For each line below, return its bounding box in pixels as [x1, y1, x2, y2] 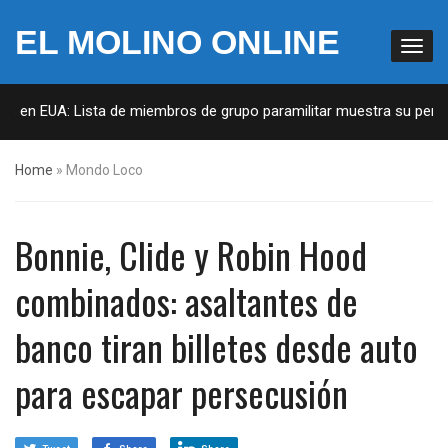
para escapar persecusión [15, 366, 348, 419]
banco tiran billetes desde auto [15, 320, 418, 373]
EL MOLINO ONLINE [15, 23, 340, 61]
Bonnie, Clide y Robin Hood [15, 228, 367, 281]
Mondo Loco [66, 162, 143, 178]
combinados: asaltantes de [15, 274, 358, 327]
